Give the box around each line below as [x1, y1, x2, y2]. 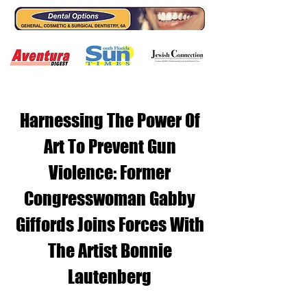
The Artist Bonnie [47, 240, 172, 261]
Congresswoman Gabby [24, 188, 195, 209]
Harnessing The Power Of [19, 110, 200, 131]
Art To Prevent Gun [43, 136, 176, 157]
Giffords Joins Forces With [15, 214, 204, 235]
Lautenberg [68, 266, 151, 287]
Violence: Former [49, 162, 171, 183]
